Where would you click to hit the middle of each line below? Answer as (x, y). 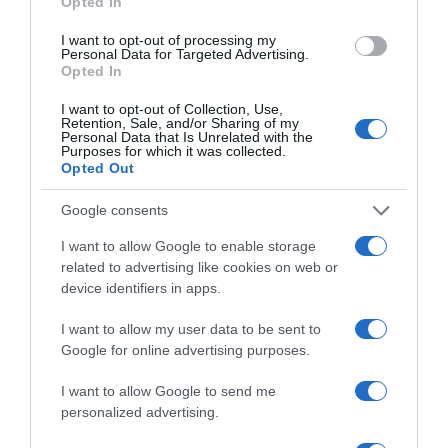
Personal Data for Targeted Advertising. (185, 53)
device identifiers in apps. (141, 287)
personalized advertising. (140, 411)
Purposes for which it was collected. (173, 150)
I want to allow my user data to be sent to (191, 328)
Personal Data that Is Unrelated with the (187, 136)
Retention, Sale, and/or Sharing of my (180, 122)
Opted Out (98, 167)
